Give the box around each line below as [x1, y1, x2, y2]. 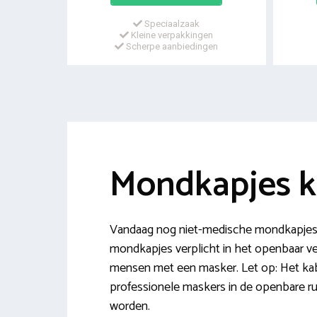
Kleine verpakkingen [129, 30, 213, 41]
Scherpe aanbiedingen [124, 41, 218, 52]
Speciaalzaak [142, 18, 200, 30]
